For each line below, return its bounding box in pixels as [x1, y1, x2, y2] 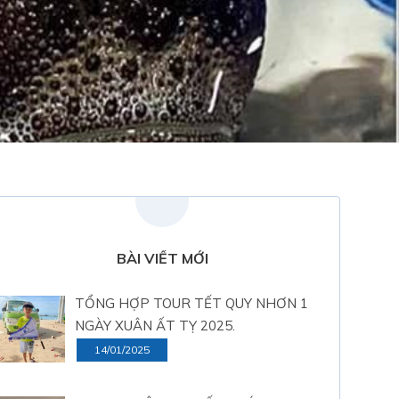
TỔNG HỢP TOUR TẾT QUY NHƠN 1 [75, 294, 309, 312]
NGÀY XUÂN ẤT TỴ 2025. [75, 316, 236, 334]
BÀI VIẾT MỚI [116, 248, 208, 267]
